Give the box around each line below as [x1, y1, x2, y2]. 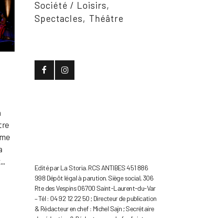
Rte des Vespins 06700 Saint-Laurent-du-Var [35, 184, 156, 193]
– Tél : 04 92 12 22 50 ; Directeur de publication [35, 194, 157, 203]
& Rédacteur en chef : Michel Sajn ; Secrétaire [35, 204, 154, 213]
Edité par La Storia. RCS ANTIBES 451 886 [35, 163, 148, 172]
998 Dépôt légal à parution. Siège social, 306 [35, 174, 153, 182]
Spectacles [35, 13, 83, 24]
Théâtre [89, 13, 124, 24]
